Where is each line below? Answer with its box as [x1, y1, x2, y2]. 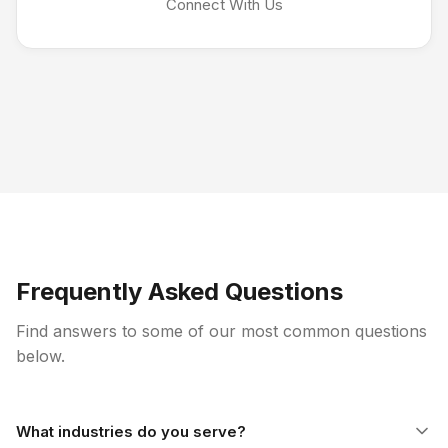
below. [16, 346, 65, 366]
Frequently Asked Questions [16, 277, 343, 306]
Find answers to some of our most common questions [16, 321, 427, 341]
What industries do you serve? [16, 421, 246, 441]
